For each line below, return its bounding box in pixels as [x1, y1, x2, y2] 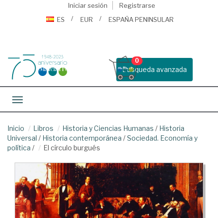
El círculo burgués [43, 144, 100, 152]
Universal [7, 134, 37, 142]
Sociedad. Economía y [127, 134, 198, 142]
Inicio [7, 124, 24, 132]
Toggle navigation [17, 96, 75, 105]
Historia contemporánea [42, 134, 122, 142]
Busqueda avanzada [122, 65, 187, 73]
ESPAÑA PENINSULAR [109, 16, 174, 23]
